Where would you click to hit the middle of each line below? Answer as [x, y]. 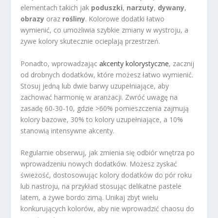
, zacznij [182, 63]
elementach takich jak [56, 8]
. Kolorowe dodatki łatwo [125, 19]
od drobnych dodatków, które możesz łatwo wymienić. [107, 74]
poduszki [107, 8]
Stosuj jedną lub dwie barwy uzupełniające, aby [95, 86]
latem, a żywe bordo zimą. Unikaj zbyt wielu [90, 198]
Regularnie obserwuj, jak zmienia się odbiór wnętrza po [108, 153]
